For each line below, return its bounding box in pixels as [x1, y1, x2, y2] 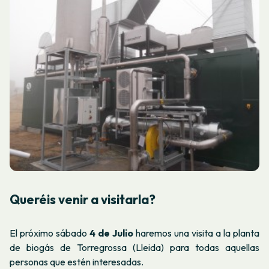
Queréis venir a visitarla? [10, 192, 156, 208]
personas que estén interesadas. [10, 255, 144, 268]
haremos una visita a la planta [133, 226, 259, 239]
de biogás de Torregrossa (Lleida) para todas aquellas [10, 241, 259, 253]
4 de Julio [87, 226, 133, 239]
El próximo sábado [10, 226, 87, 239]
